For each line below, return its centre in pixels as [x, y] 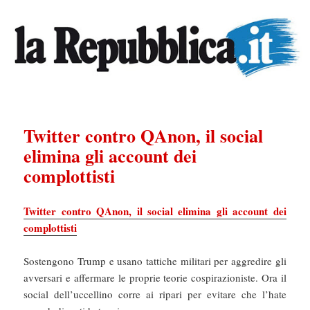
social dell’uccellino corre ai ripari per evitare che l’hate [155, 294]
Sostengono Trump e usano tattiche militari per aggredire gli [155, 261]
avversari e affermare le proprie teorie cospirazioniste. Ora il [155, 278]
